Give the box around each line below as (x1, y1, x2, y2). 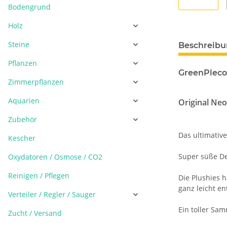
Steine (8, 40, 29, 49)
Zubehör (8, 115, 37, 124)
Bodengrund (8, 2, 51, 12)
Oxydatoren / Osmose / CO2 (8, 152, 102, 162)
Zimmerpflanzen (8, 77, 64, 87)
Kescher (8, 133, 35, 143)
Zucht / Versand (8, 208, 62, 218)
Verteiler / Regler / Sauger (8, 190, 96, 199)
